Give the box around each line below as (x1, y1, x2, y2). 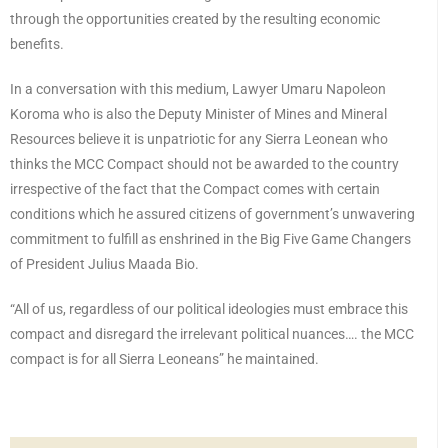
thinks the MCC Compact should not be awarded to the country (10, 156, 399, 173)
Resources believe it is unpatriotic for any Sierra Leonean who (10, 131, 388, 148)
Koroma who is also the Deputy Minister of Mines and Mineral (10, 106, 387, 123)
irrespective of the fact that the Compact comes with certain (10, 181, 380, 198)
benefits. (10, 36, 64, 53)
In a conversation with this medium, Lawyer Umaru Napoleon (10, 81, 386, 98)
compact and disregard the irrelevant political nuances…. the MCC (10, 326, 414, 343)
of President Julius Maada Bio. (10, 256, 199, 273)
